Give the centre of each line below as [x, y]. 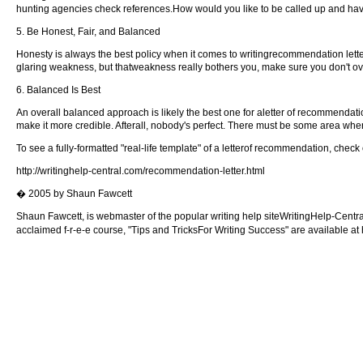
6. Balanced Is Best [58, 90]
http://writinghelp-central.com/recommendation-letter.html [141, 171]
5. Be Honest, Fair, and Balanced [88, 32]
